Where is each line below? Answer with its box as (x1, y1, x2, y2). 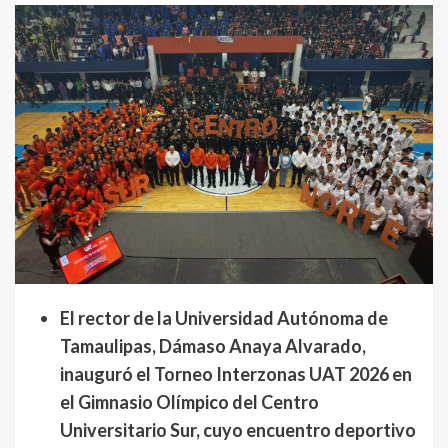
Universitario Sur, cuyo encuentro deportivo (60, 418, 416, 441)
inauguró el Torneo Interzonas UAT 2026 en (60, 362, 412, 385)
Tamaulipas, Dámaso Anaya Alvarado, (60, 334, 366, 357)
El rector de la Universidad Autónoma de (60, 306, 388, 329)
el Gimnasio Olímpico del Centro (60, 390, 319, 413)
